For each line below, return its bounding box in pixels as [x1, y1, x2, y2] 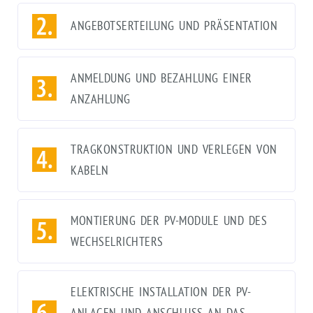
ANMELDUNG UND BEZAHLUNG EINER [71, 69, 252, 86]
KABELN [71, 161, 108, 178]
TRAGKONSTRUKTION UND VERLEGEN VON [71, 140, 277, 157]
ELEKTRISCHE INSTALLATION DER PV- [71, 283, 251, 300]
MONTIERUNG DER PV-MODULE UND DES [71, 212, 267, 228]
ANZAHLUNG [71, 90, 131, 107]
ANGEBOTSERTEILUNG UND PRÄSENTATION [71, 17, 277, 34]
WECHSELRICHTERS [71, 233, 163, 249]
